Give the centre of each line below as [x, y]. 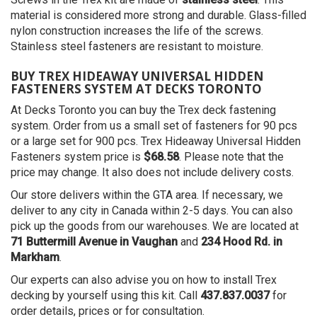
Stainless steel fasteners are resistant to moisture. [137, 47]
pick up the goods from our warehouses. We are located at [155, 226]
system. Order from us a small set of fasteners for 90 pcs [154, 126]
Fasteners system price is [77, 157]
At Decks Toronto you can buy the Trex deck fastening [143, 110]
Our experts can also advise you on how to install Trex [144, 280]
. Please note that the [231, 157]
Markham [35, 258]
